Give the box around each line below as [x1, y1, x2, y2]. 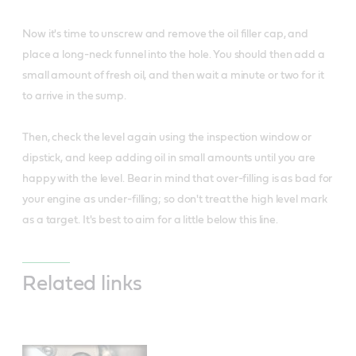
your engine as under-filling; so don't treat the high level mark [22, 193, 327, 205]
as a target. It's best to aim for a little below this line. [22, 214, 279, 226]
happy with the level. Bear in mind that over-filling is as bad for [22, 172, 333, 184]
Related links [22, 273, 142, 294]
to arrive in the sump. [22, 90, 126, 102]
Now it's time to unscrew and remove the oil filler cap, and [22, 28, 309, 40]
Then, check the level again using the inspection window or [22, 131, 312, 143]
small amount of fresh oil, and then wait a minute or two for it [22, 69, 324, 81]
